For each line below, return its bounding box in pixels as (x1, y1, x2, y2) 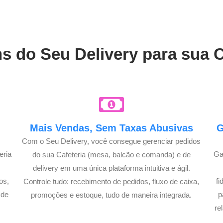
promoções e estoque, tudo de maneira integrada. (31, 190, 192, 199)
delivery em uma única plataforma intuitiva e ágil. (32, 163, 190, 172)
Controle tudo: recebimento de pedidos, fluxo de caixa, (23, 177, 200, 186)
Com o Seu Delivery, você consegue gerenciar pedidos (22, 136, 201, 145)
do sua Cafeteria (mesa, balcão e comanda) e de (32, 150, 191, 159)
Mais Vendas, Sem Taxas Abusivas (29, 122, 193, 133)
